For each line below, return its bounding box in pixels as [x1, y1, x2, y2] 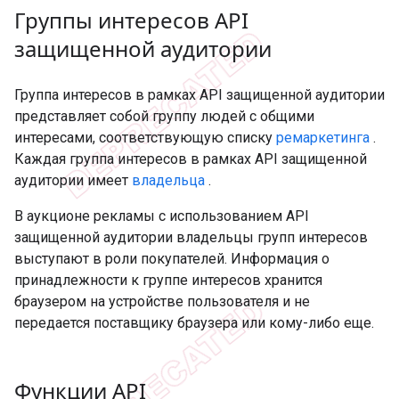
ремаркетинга [276, 128, 370, 146]
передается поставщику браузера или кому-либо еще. [14, 313, 374, 331]
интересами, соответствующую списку [14, 128, 276, 146]
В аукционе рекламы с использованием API [14, 207, 309, 224]
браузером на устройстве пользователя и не [14, 292, 310, 310]
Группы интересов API [14, 4, 248, 35]
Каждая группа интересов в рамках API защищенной [14, 150, 367, 167]
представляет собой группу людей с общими [14, 107, 314, 125]
